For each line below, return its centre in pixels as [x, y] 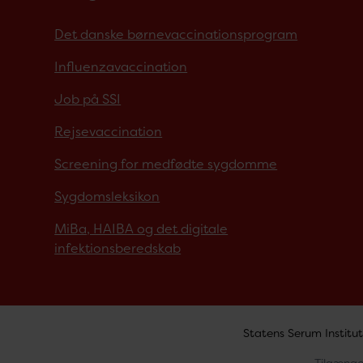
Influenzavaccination [121, 67]
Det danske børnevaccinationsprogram [176, 35]
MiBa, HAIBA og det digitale [141, 229]
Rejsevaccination [109, 132]
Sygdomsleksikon [107, 197]
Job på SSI [88, 100]
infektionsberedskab [118, 249]
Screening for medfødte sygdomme [166, 164]
